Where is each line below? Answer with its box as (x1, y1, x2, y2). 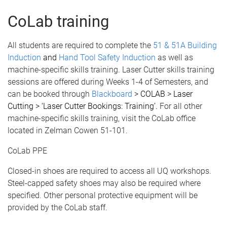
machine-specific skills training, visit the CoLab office (8, 113, 196, 123)
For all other (160, 101, 202, 111)
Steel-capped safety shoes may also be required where (8, 178, 201, 188)
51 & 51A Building (153, 40, 217, 50)
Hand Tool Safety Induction (59, 52, 156, 62)
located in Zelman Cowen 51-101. (8, 125, 128, 135)
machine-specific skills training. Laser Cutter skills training (8, 64, 214, 74)
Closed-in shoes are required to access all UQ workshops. (8, 166, 211, 176)
